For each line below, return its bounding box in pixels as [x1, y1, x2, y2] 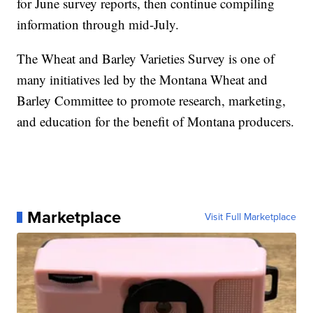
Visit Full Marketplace [204, 209, 296, 224]
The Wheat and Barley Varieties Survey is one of [17, 49, 275, 67]
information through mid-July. [17, 15, 180, 33]
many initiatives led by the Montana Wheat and [17, 70, 268, 88]
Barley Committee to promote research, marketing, [17, 91, 286, 109]
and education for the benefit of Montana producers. [17, 112, 295, 130]
